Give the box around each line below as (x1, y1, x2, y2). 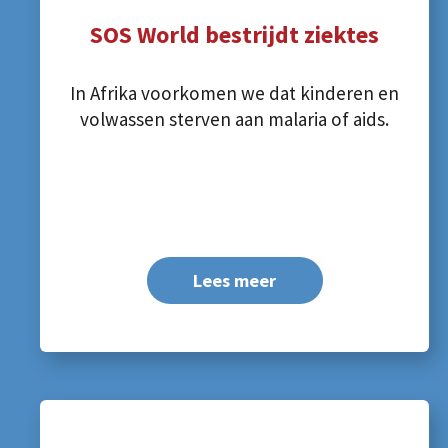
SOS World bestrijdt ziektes (90, 19, 380, 51)
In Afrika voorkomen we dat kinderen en (70, 80, 400, 105)
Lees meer (193, 269, 277, 293)
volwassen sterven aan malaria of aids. (80, 106, 390, 131)
